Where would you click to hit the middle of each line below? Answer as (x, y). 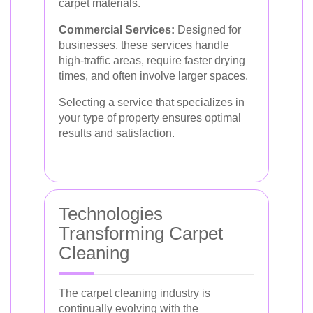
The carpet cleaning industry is (134, 293)
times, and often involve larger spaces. (153, 75)
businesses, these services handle (144, 45)
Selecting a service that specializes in (152, 102)
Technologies (111, 213)
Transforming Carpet (141, 233)
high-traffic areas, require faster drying (152, 60)
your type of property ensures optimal (150, 117)
